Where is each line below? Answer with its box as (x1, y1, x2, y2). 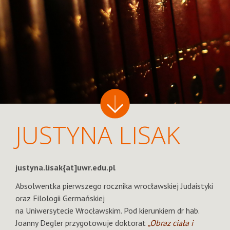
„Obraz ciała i (148, 218, 193, 228)
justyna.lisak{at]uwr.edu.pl (15, 162, 116, 172)
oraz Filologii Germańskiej (15, 193, 105, 203)
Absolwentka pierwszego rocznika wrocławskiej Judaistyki (15, 181, 213, 191)
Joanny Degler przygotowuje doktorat (15, 218, 148, 228)
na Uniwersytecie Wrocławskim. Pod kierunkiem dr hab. (15, 205, 199, 216)
